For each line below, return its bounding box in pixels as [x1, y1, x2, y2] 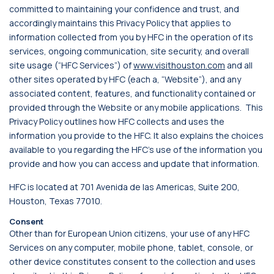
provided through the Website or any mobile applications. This [9, 102, 263, 113]
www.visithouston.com [133, 59, 225, 71]
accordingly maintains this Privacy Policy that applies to [9, 17, 231, 29]
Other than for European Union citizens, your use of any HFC [9, 228, 250, 239]
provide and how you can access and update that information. [9, 158, 261, 169]
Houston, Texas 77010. [9, 195, 106, 207]
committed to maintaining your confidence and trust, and [9, 3, 239, 15]
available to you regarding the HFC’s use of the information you [9, 144, 262, 155]
